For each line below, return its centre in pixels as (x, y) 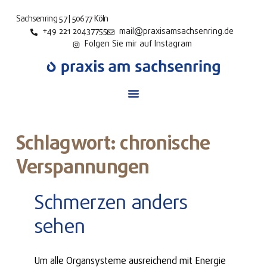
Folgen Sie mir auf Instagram (138, 45)
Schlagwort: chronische (113, 145)
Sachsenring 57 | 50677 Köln (62, 20)
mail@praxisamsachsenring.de (177, 32)
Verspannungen (83, 168)
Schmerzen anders (111, 204)
